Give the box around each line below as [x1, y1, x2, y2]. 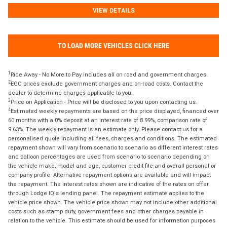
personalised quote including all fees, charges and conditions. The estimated [8, 134, 217, 142]
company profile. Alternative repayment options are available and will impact [8, 171, 211, 178]
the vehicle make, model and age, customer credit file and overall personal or [8, 162, 216, 169]
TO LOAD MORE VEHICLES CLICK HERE [58, 41, 169, 50]
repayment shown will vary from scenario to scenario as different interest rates [8, 143, 218, 151]
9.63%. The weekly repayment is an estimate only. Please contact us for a [8, 125, 203, 133]
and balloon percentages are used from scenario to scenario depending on [8, 153, 210, 160]
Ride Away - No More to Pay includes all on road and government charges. [11, 70, 208, 78]
